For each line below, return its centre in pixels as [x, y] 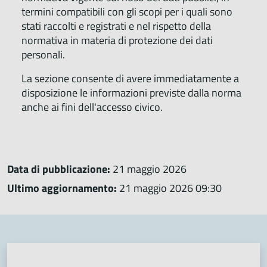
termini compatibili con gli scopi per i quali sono [127, 11]
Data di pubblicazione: [59, 169]
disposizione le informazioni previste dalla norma [131, 92]
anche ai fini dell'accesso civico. [92, 107]
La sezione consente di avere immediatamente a [130, 78]
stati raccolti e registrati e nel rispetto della [116, 26]
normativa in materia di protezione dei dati [117, 40]
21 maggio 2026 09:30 [169, 188]
